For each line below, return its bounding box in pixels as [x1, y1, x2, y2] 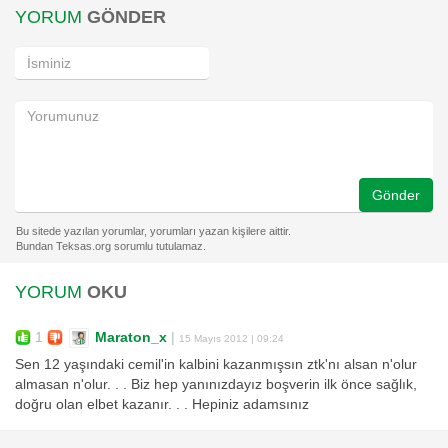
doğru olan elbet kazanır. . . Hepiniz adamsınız [15, 397, 309, 413]
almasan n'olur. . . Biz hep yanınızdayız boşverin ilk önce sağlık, [15, 377, 417, 393]
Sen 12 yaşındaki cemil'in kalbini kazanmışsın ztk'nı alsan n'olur [15, 357, 417, 373]
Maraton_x [95, 329, 167, 345]
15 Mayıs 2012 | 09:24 [179, 332, 284, 344]
